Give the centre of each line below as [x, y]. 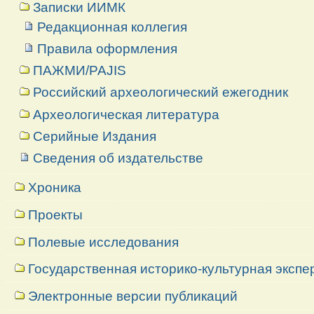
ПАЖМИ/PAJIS [79, 71]
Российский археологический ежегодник [160, 93]
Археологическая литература [126, 114]
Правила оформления [108, 48]
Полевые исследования [104, 242]
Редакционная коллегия [112, 27]
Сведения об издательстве [118, 158]
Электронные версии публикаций [133, 296]
